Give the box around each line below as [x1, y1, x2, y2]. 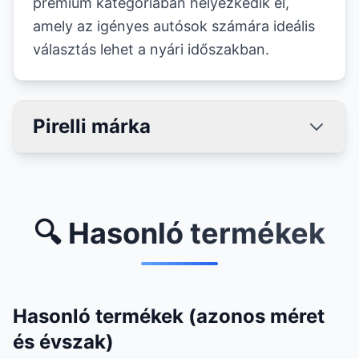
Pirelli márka [33, 115, 151, 138]
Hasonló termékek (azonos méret [13, 305, 325, 328]
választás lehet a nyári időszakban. [33, 41, 269, 58]
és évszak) [13, 330, 114, 353]
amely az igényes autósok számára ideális [33, 18, 315, 34]
